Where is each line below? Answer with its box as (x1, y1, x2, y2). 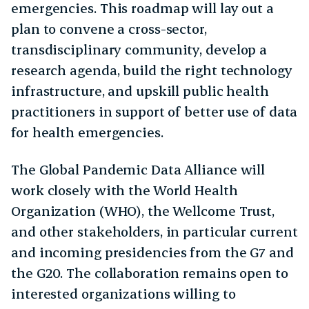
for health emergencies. (11, 123, 163, 141)
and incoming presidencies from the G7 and (11, 243, 294, 261)
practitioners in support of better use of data (11, 103, 298, 121)
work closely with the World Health (11, 181, 238, 199)
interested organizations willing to (11, 285, 236, 303)
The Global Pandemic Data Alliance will (11, 161, 266, 179)
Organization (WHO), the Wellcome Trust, (11, 202, 275, 220)
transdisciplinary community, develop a (11, 41, 268, 59)
